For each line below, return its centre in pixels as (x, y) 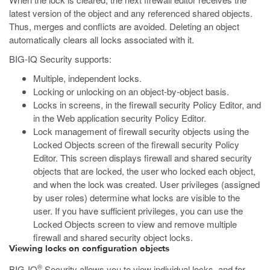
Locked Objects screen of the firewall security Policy (136, 144)
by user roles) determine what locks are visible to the (137, 197)
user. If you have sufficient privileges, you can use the (138, 211)
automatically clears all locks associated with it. (102, 39)
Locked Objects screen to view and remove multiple (135, 224)
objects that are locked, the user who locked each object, (144, 171)
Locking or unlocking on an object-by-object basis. (131, 91)
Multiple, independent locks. (87, 78)
